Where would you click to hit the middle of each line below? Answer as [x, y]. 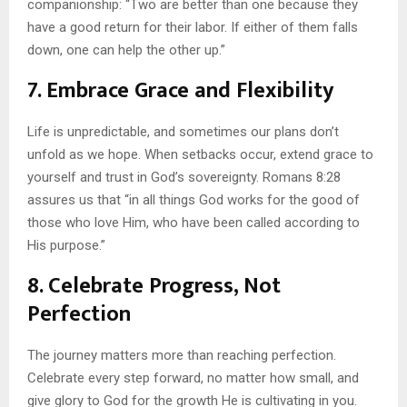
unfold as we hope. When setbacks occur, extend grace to [200, 154]
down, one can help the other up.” [126, 50]
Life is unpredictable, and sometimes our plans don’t [183, 131]
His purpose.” [66, 245]
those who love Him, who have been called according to [194, 222]
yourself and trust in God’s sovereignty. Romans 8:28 [184, 177]
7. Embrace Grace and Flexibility [180, 90]
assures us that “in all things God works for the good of [194, 199]
